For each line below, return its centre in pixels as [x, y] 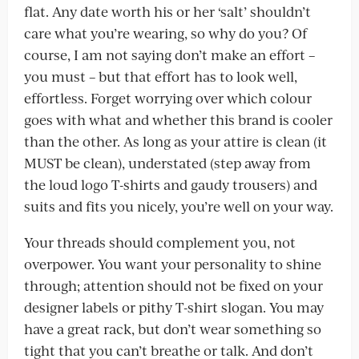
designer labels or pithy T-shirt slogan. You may [174, 307]
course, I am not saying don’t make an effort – [169, 54]
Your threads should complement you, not [160, 242]
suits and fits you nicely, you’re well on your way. [179, 206]
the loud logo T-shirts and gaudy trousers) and [171, 184]
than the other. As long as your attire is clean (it [175, 141]
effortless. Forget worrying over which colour [168, 98]
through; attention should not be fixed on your [173, 285]
